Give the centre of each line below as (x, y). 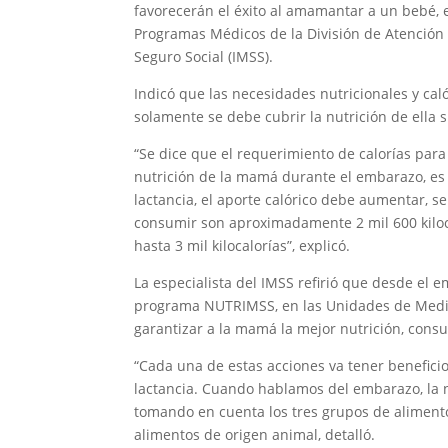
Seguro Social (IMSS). (204, 56)
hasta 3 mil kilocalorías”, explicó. (242, 245)
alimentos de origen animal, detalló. (255, 434)
